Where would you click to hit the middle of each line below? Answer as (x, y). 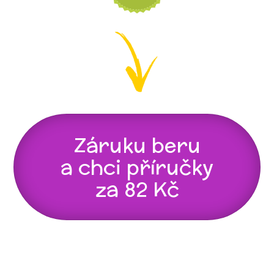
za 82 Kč (137, 189)
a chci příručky (137, 167)
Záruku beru (137, 145)
